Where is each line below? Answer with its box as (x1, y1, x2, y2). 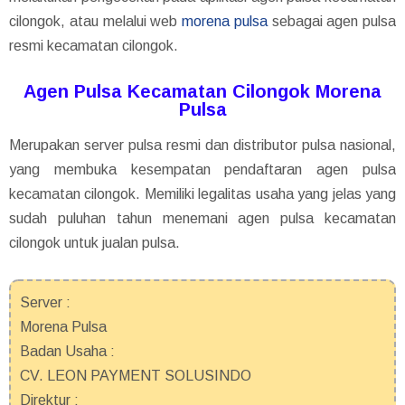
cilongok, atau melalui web (9, 14, 182, 30)
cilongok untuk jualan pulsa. (9, 235, 180, 251)
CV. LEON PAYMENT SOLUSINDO (20, 368, 251, 384)
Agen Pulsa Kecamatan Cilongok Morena (24, 81, 381, 102)
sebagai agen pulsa (267, 14, 396, 30)
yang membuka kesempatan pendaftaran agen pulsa (9, 162, 396, 178)
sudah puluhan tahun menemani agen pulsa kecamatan (9, 211, 396, 227)
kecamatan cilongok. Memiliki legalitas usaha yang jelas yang (9, 186, 396, 202)
